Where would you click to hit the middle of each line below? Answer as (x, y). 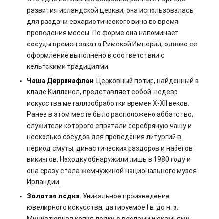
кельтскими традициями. (68, 67)
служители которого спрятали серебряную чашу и (109, 126)
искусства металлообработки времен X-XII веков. (108, 103)
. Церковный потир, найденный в (146, 81)
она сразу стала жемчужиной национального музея (111, 171)
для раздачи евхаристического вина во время (102, 22)
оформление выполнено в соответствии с (96, 55)
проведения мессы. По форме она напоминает (103, 33)
